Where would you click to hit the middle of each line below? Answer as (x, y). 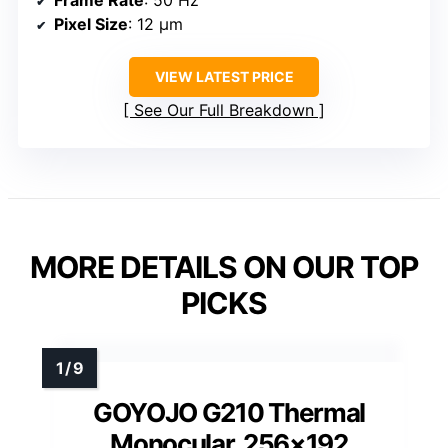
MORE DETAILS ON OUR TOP (224, 266)
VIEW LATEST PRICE (224, 76)
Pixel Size (91, 23)
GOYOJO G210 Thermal (229, 412)
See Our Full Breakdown (224, 109)
